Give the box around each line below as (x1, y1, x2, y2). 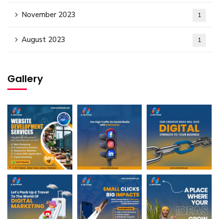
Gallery (7, 72, 43, 86)
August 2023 (22, 35, 66, 44)
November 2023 (22, 10, 76, 20)
